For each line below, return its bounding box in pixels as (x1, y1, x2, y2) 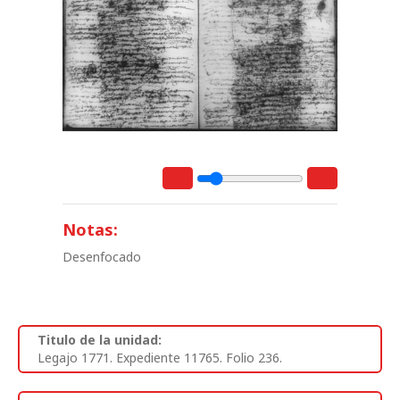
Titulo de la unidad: (37, 331, 162, 349)
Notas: (62, 219, 118, 241)
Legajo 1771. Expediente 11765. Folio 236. (37, 349, 282, 367)
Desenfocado (62, 248, 141, 266)
